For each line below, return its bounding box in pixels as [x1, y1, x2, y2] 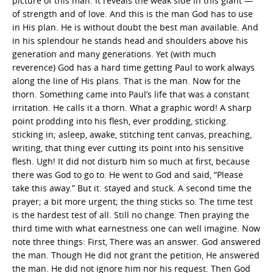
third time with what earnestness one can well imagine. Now [12, 222, 260, 234]
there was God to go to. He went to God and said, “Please [12, 168, 243, 180]
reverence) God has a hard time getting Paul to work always [12, 61, 255, 73]
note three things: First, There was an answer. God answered [12, 235, 261, 247]
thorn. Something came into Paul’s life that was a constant [12, 88, 249, 100]
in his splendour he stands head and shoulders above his [12, 34, 248, 46]
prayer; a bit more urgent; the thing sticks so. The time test [12, 195, 253, 207]
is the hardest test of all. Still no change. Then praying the [12, 208, 249, 221]
